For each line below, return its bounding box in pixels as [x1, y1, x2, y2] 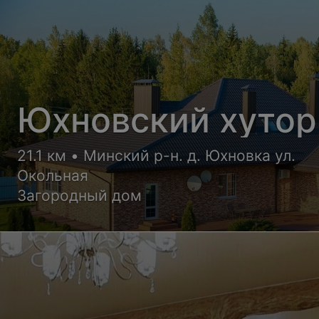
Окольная [17, 166, 89, 184]
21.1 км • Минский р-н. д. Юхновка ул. [17, 146, 296, 164]
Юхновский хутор [17, 98, 318, 141]
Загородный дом [17, 186, 142, 204]
